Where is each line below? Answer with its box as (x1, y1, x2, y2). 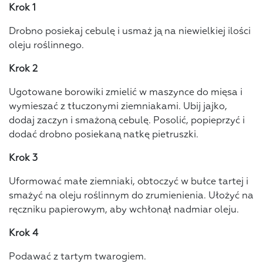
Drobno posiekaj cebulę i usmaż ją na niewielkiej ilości (9, 27, 251, 37)
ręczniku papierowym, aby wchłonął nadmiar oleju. (9, 205, 239, 215)
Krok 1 (9, 4, 36, 14)
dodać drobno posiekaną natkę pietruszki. (9, 130, 198, 140)
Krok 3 (9, 154, 38, 164)
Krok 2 (9, 65, 38, 75)
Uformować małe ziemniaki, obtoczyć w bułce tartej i (9, 177, 248, 187)
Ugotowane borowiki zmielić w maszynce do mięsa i (9, 88, 242, 98)
